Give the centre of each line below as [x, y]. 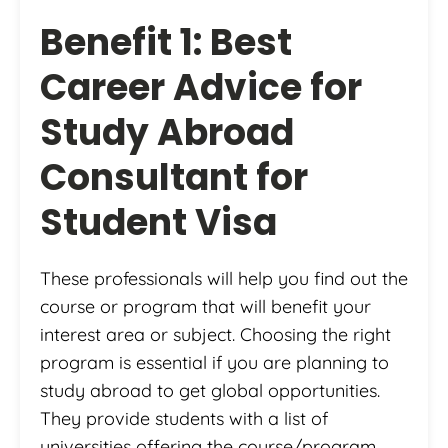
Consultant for [174, 177]
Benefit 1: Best [166, 42]
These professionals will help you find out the [224, 278]
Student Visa [158, 222]
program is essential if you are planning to [214, 362]
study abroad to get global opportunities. [210, 390]
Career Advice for [201, 87]
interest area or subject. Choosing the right [215, 334]
